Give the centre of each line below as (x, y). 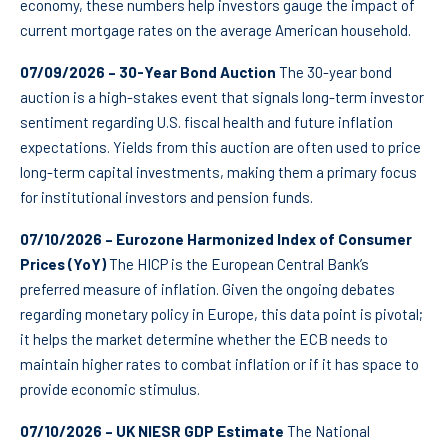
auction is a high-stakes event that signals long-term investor (222, 97)
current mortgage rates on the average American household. (215, 30)
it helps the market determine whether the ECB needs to (204, 339)
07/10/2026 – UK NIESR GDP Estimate (152, 431)
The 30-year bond (334, 72)
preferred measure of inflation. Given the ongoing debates (207, 289)
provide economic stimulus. (110, 389)
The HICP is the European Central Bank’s (237, 264)
